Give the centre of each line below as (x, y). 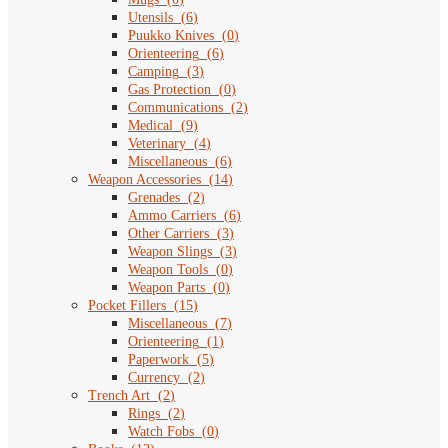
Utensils (150, 18)
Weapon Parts (166, 288)
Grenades (154, 198)
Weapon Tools (168, 270)
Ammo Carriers (172, 216)
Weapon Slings (170, 252)
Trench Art (119, 396)
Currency (154, 378)
